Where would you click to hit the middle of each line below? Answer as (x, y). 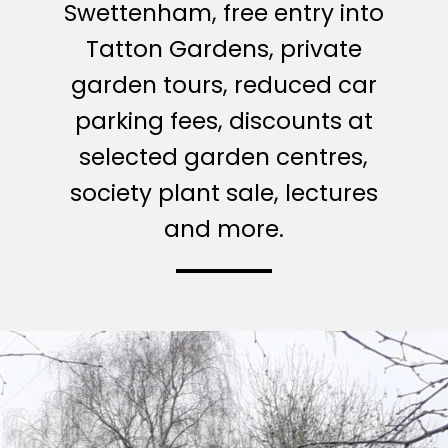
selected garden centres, (224, 157)
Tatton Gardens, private (223, 49)
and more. (223, 229)
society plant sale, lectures (223, 193)
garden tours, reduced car (223, 85)
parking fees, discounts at (223, 121)
